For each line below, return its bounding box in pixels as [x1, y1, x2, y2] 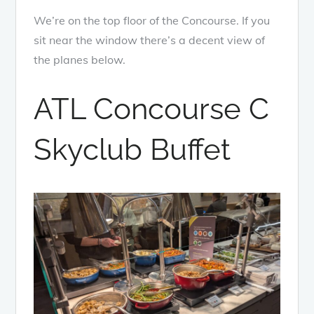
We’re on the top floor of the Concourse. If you [34, 13, 271, 28]
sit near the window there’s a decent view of [34, 33, 266, 48]
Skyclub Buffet [34, 132, 231, 168]
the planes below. [34, 53, 126, 67]
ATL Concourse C [34, 92, 270, 127]
